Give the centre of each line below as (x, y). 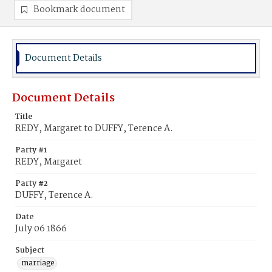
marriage (38, 263)
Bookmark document (79, 10)
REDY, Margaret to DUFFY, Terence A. (94, 129)
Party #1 (31, 150)
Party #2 (32, 184)
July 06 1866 (41, 229)
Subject (30, 250)
